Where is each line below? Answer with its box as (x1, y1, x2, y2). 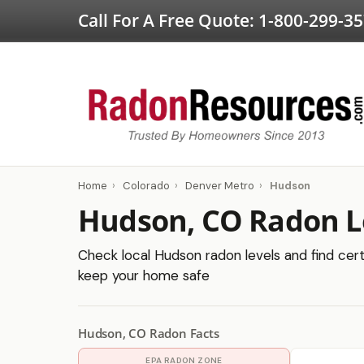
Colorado (123, 179, 170, 193)
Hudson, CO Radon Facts (78, 325, 219, 341)
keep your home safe (78, 266, 210, 284)
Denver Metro (185, 179, 254, 193)
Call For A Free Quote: (78, 9, 258, 32)
